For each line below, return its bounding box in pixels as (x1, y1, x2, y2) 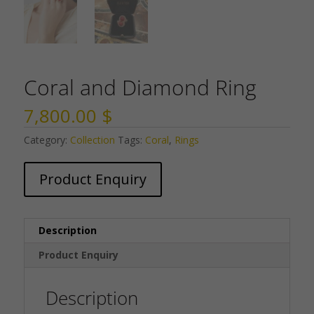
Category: (23, 133, 70, 147)
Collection (69, 133, 115, 147)
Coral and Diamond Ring (23, 73, 257, 102)
